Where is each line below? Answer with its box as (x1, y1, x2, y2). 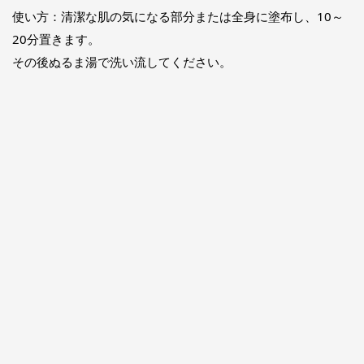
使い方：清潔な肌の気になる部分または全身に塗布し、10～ (12, 7, 344, 24)
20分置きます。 (12, 30, 100, 47)
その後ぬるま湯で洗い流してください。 (12, 53, 232, 70)
